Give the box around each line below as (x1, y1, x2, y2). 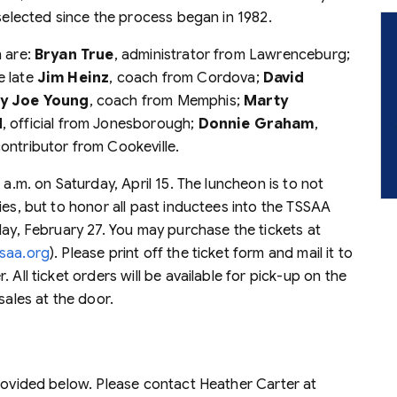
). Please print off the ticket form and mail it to (50, 244, 354, 262)
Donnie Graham (198, 114, 315, 133)
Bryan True (35, 45, 114, 64)
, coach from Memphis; (89, 91, 245, 110)
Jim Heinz (36, 68, 110, 87)
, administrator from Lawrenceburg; (113, 45, 351, 64)
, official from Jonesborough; (2, 114, 198, 133)
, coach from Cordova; (109, 68, 263, 87)
